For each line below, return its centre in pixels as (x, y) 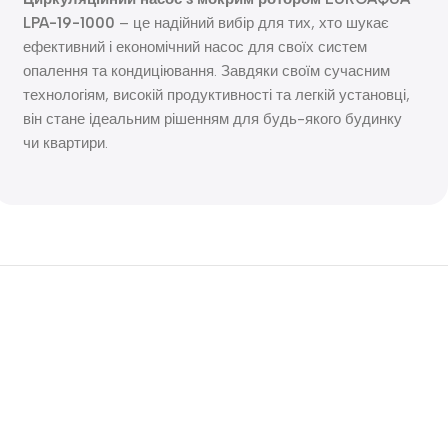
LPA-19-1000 (69, 22)
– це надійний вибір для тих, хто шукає (252, 22)
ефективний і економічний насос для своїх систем (195, 46)
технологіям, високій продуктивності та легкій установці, (217, 94)
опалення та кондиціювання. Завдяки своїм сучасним (207, 70)
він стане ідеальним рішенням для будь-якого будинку (213, 118)
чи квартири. (66, 142)
